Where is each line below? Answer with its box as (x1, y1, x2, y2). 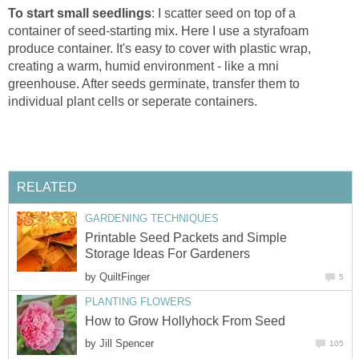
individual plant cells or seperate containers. (8, 94, 257, 108)
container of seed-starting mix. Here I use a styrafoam (8, 23, 309, 38)
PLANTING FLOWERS (85, 295, 192, 308)
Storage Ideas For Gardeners (85, 247, 250, 261)
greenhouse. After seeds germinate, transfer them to (8, 76, 300, 91)
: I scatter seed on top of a (151, 6, 296, 20)
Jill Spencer (99, 337, 154, 349)
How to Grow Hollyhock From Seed (85, 313, 285, 328)
